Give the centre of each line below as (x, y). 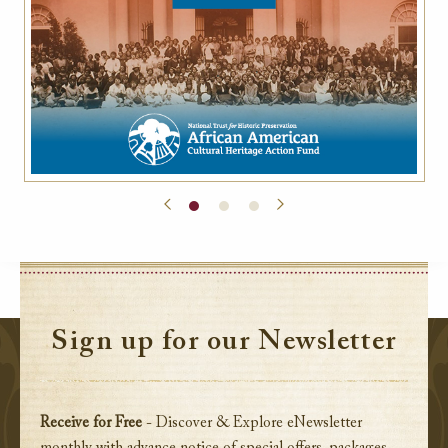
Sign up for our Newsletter (224, 342)
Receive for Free (91, 424)
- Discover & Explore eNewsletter (252, 424)
